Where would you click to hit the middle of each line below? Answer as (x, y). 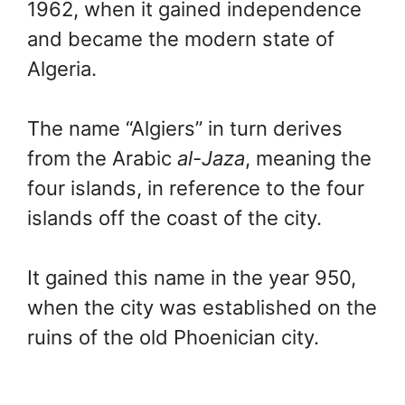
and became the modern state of (181, 39)
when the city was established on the (202, 308)
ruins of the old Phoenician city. (173, 338)
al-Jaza (211, 159)
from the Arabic (102, 159)
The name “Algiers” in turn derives (185, 129)
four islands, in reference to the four (196, 188)
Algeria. (62, 69)
